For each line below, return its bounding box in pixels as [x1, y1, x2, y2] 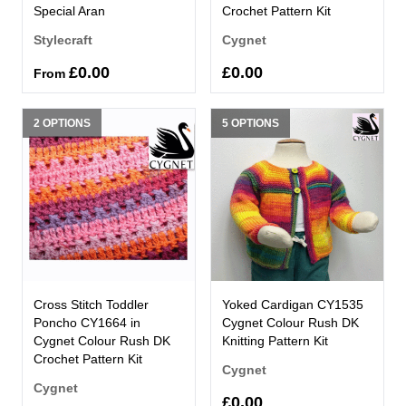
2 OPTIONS [34, 116, 91, 130]
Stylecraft [34, 32, 92, 47]
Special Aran [34, 3, 105, 18]
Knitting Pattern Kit [222, 333, 328, 348]
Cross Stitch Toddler [34, 296, 149, 312]
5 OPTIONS [222, 116, 279, 130]
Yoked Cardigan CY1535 [222, 296, 363, 312]
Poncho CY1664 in [34, 314, 140, 330]
